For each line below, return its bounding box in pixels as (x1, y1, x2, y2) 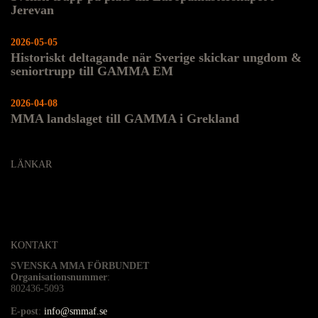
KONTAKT (11, 240, 58, 251)
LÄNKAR (11, 159, 52, 170)
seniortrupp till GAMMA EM (11, 64, 173, 79)
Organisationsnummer (11, 272, 107, 283)
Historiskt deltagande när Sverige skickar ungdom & (11, 50, 302, 65)
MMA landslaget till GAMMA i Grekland (11, 111, 239, 126)
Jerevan (11, 2, 54, 17)
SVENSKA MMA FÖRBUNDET (11, 261, 149, 272)
